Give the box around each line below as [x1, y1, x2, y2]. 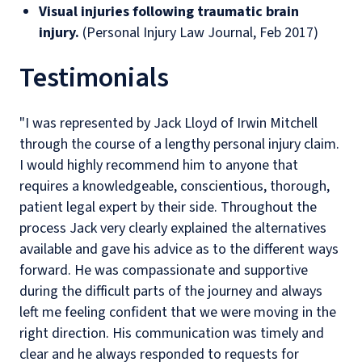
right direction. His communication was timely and [19, 323, 324, 344]
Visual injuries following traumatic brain [39, 2, 299, 23]
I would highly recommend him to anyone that [19, 155, 298, 176]
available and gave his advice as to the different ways [19, 239, 339, 260]
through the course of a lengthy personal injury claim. [19, 134, 339, 155]
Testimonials [19, 58, 169, 99]
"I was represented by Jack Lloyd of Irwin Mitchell [19, 113, 318, 134]
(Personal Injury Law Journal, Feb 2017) [82, 23, 318, 44]
